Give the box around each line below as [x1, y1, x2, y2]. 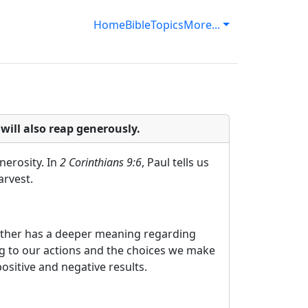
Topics [151, 17, 184, 32]
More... [184, 17, 221, 32]
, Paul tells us [142, 155, 209, 170]
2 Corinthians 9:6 [60, 155, 142, 170]
